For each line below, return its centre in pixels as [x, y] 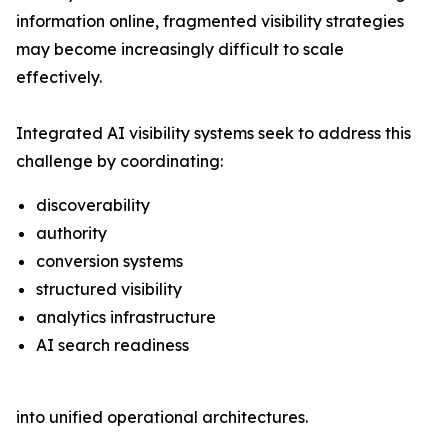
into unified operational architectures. [162, 417]
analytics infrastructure [126, 317]
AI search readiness [112, 345]
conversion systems [109, 261]
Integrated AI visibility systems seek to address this [213, 133]
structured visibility [109, 289]
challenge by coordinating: [119, 161]
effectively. [59, 77]
